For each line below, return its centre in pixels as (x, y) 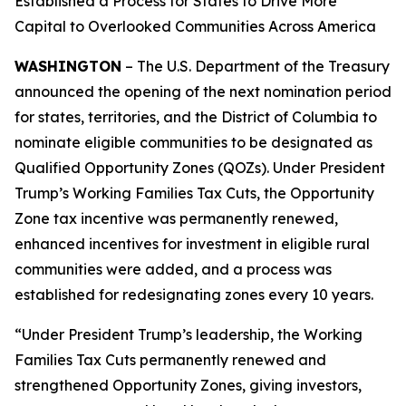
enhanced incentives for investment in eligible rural (192, 244)
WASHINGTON (68, 66)
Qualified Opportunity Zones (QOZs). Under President (200, 168)
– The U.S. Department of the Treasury (256, 66)
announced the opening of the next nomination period (203, 92)
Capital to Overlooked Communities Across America (195, 26)
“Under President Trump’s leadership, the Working (188, 334)
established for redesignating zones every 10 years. (194, 295)
